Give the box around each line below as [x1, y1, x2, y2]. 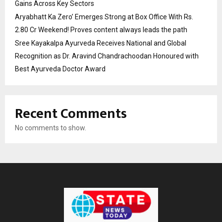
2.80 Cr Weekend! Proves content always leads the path [15, 26, 187, 34]
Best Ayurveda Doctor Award [15, 65, 106, 73]
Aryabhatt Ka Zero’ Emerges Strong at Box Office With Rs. [15, 13, 193, 21]
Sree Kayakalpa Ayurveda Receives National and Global [15, 39, 186, 48]
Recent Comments [15, 102, 127, 126]
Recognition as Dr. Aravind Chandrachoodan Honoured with [15, 52, 199, 60]
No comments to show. [15, 124, 86, 132]
